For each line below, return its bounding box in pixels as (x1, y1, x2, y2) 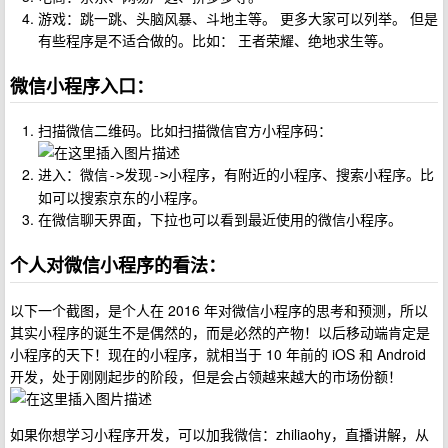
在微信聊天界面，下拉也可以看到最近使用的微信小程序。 (38, 209, 402, 230)
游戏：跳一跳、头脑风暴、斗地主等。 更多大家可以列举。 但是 (38, 7, 438, 28)
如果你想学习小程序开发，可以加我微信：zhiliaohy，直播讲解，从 (10, 423, 429, 444)
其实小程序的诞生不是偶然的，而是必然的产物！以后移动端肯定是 (10, 321, 430, 342)
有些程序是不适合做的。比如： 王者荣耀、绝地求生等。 (38, 29, 392, 50)
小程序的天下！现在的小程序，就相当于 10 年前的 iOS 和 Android (10, 343, 426, 364)
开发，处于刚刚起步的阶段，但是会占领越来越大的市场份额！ (10, 365, 402, 386)
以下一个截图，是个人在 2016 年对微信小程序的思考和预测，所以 (10, 299, 428, 320)
